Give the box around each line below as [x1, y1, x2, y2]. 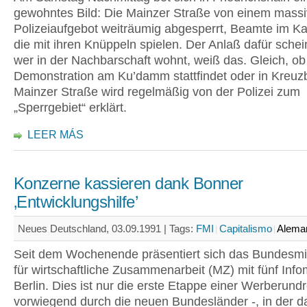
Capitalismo [219, 223, 272, 234]
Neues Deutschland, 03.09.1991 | [18, 223, 169, 234]
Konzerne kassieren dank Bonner [14, 175, 243, 193]
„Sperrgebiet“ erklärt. [14, 101, 127, 114]
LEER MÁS [27, 129, 84, 140]
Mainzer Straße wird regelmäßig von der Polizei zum [14, 85, 300, 99]
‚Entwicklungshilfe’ [14, 193, 138, 211]
